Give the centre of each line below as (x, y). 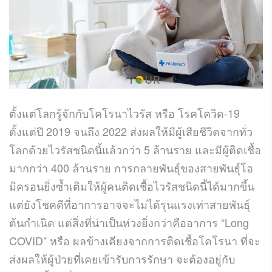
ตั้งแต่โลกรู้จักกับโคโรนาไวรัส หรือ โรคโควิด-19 (124, 113)
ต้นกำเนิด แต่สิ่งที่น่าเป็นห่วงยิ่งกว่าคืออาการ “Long (129, 222)
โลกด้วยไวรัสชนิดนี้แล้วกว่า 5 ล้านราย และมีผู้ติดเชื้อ (135, 149)
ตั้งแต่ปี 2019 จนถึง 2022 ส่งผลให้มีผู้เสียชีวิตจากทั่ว (131, 131)
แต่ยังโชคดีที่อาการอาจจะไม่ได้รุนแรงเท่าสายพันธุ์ (130, 204)
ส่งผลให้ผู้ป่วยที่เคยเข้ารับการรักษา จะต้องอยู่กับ (122, 258)
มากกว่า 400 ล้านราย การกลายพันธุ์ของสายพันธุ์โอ (131, 167)
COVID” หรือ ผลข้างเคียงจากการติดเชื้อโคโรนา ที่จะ (135, 240)
